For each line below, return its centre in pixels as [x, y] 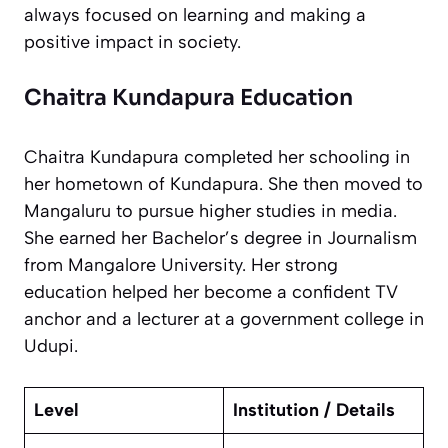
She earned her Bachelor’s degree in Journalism [220, 238]
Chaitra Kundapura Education [188, 98]
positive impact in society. [132, 42]
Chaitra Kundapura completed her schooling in [217, 157]
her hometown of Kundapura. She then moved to [223, 184]
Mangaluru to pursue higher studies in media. [210, 211]
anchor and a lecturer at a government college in [224, 319]
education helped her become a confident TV [211, 292]
